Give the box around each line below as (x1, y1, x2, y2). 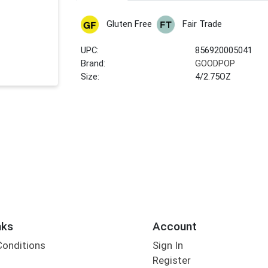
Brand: (81, 58, 106, 69)
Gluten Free (106, 19, 152, 30)
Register (152, 254, 191, 267)
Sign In (152, 239, 183, 252)
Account (152, 219, 197, 233)
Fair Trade (182, 19, 222, 30)
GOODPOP (195, 58, 236, 69)
